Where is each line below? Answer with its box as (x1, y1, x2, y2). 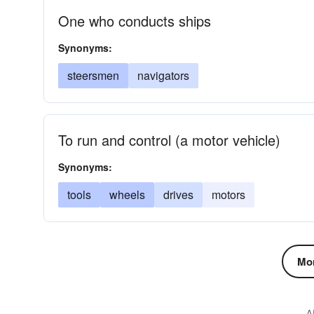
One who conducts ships (58, 11, 211, 31)
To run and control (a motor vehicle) (58, 130, 280, 150)
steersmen (67, 67, 119, 83)
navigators (137, 67, 189, 83)
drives (163, 186, 193, 203)
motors (212, 186, 245, 203)
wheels (109, 186, 145, 203)
